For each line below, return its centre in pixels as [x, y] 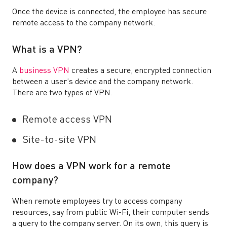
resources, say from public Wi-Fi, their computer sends [111, 213]
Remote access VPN [67, 120]
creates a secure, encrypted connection [140, 71]
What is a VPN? [47, 50]
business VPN [44, 71]
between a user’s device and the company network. [103, 82]
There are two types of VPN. [62, 93]
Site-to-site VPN [59, 140]
